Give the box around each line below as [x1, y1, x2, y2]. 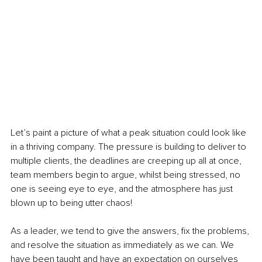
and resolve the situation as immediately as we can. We [11, 239, 236, 251]
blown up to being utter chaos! [11, 197, 132, 209]
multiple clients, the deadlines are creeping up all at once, [11, 155, 244, 167]
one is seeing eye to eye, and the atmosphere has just [11, 183, 235, 195]
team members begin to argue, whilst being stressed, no [11, 169, 243, 181]
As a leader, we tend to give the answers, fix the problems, [11, 225, 251, 237]
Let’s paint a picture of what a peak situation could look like [11, 127, 249, 139]
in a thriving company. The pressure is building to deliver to [11, 141, 249, 153]
